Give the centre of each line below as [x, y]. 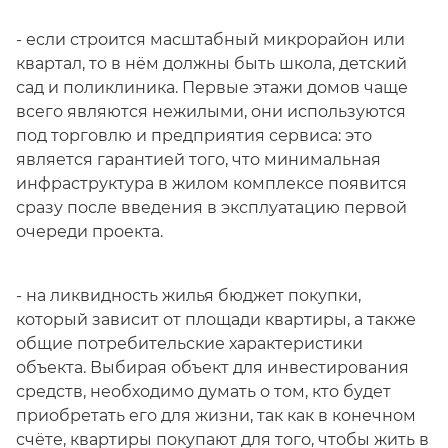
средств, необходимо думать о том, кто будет [203, 391]
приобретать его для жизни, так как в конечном [216, 415]
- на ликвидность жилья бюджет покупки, [188, 295]
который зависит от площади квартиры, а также [216, 319]
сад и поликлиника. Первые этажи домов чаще [212, 87]
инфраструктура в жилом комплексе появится [211, 183]
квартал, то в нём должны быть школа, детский [211, 63]
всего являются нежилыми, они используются [211, 111]
